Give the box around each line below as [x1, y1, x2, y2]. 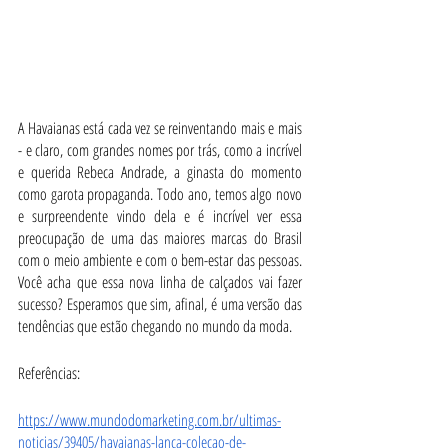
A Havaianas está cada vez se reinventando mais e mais [18, 116, 302, 139]
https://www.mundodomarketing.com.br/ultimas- [18, 408, 281, 431]
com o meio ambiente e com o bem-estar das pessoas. [18, 248, 302, 271]
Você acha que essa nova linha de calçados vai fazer [18, 270, 302, 293]
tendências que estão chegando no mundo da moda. [18, 314, 292, 337]
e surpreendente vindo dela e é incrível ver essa [18, 204, 302, 227]
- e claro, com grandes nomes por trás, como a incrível [18, 138, 302, 161]
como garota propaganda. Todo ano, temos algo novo [18, 182, 302, 205]
